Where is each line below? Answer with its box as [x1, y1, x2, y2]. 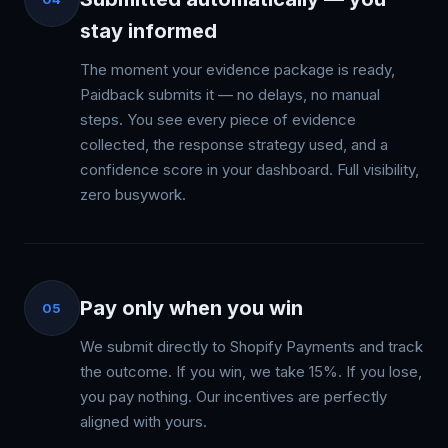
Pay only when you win [80, 296, 303, 320]
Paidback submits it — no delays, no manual [80, 85, 380, 104]
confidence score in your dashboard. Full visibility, [80, 160, 419, 179]
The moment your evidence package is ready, [80, 60, 395, 79]
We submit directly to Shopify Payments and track [80, 337, 423, 356]
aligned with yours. [80, 412, 207, 431]
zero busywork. [80, 185, 186, 204]
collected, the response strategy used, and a [80, 135, 388, 154]
